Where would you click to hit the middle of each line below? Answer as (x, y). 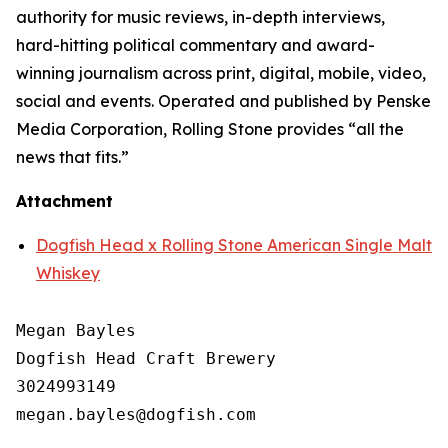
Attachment (64, 201)
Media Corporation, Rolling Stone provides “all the (210, 129)
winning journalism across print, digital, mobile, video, (221, 73)
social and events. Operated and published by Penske (223, 101)
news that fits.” (72, 157)
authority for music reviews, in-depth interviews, (200, 17)
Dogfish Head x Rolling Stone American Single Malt (234, 245)
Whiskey (68, 273)
